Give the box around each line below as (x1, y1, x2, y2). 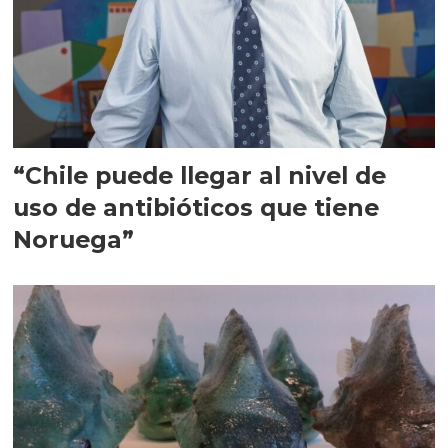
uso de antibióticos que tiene (13, 193, 380, 223)
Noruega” (13, 225, 135, 255)
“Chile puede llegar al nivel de (13, 161, 387, 191)
